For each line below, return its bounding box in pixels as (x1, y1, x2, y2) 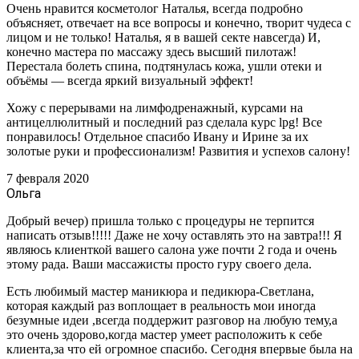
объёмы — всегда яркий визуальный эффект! (6, 73, 256, 87)
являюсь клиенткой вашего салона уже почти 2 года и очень (6, 242, 337, 256)
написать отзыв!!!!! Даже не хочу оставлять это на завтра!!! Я (6, 228, 342, 242)
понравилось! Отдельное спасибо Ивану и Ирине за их (6, 129, 309, 143)
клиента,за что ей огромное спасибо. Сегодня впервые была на (6, 341, 353, 356)
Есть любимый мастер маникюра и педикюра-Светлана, (6, 284, 314, 298)
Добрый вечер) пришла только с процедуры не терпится (6, 213, 314, 228)
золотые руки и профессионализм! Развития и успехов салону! (6, 143, 350, 158)
